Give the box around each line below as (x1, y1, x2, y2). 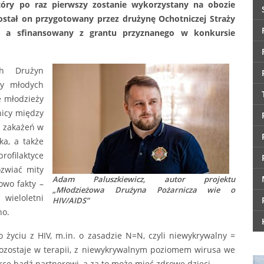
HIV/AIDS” (52, 195, 89, 206)
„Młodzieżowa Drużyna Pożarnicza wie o (52, 184, 235, 196)
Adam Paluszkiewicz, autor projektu (52, 174, 235, 185)
